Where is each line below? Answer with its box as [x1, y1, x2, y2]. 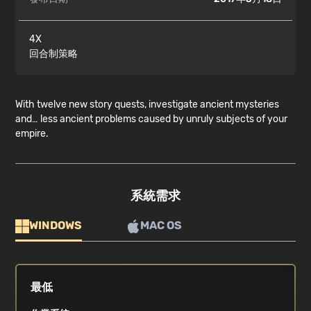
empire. [15, 128, 49, 140]
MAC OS [140, 219, 183, 233]
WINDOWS [29, 219, 83, 233]
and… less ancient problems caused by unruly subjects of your [15, 113, 288, 126]
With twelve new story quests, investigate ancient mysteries [15, 99, 280, 111]
